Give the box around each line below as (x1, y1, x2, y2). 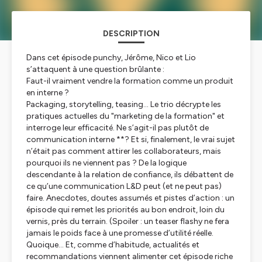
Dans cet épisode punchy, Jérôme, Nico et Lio (26, 53, 196, 63)
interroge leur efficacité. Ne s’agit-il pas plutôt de (26, 123, 209, 133)
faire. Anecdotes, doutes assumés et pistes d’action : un (26, 193, 235, 203)
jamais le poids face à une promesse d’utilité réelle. (26, 228, 213, 238)
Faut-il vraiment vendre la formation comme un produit (26, 76, 233, 86)
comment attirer (68, 146, 130, 156)
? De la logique (130, 158, 187, 168)
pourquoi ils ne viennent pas (26, 158, 130, 168)
